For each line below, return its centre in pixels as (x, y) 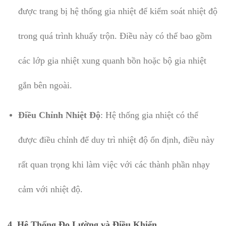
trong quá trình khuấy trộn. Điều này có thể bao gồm (115, 36)
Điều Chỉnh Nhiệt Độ (59, 115)
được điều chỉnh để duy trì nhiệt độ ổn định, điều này (116, 139)
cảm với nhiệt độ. (50, 189)
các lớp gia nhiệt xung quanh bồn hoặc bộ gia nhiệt (112, 61)
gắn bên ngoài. (45, 86)
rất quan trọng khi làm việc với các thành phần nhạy (114, 164)
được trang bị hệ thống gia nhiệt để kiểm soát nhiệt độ (118, 11)
